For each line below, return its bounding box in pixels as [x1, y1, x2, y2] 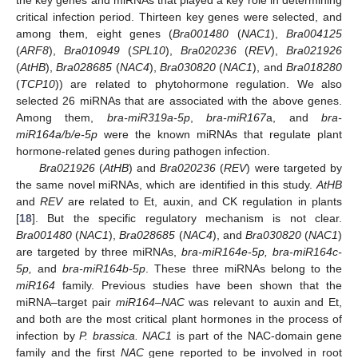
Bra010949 [64, 43, 120, 57]
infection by [16, 328, 79, 342]
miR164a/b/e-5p [16, 127, 97, 141]
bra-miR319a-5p [106, 110, 190, 124]
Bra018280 [286, 60, 343, 74]
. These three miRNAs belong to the [145, 261, 342, 275]
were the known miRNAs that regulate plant [97, 127, 342, 141]
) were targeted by [246, 161, 343, 174]
